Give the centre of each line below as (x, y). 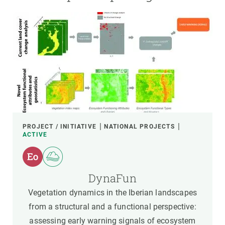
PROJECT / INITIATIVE (60, 127)
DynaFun (113, 178)
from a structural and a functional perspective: (113, 207)
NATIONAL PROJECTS (139, 127)
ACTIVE (35, 135)
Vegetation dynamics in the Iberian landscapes (113, 193)
